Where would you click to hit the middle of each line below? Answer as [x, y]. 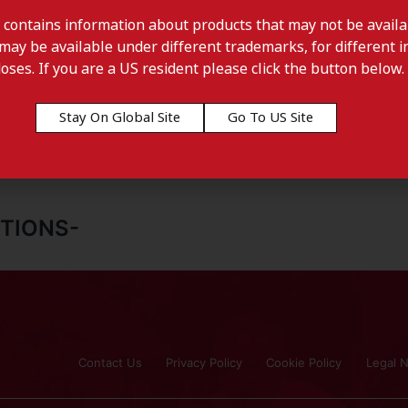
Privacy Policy [204, 362]
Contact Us [110, 362]
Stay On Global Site [120, 117]
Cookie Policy [304, 362]
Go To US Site [270, 117]
